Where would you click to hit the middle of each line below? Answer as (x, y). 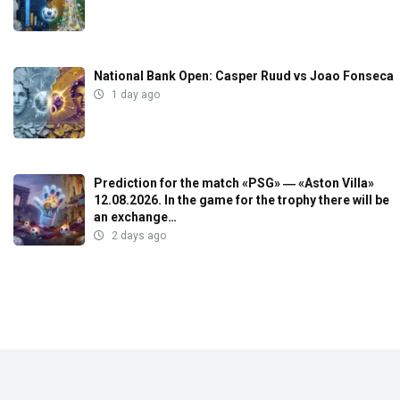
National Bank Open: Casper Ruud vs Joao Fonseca (244, 75)
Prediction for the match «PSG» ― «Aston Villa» (234, 183)
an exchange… (135, 217)
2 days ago (137, 235)
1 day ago (134, 94)
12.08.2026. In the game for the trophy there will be (242, 200)
